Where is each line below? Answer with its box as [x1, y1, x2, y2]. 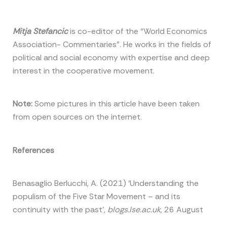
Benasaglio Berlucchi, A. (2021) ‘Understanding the [12, 178, 199, 189]
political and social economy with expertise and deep [12, 52, 210, 63]
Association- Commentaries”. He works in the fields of [12, 39, 211, 50]
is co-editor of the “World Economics [67, 25, 207, 36]
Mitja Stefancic [12, 25, 68, 36]
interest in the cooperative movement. [12, 65, 155, 76]
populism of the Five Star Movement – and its [12, 191, 180, 202]
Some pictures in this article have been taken [32, 98, 200, 109]
